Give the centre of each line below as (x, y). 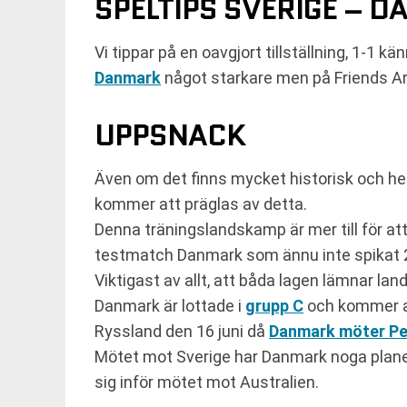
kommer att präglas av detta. (201, 204)
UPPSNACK (170, 135)
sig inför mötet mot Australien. (207, 382)
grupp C (274, 306)
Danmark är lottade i (170, 306)
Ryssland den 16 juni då (182, 331)
